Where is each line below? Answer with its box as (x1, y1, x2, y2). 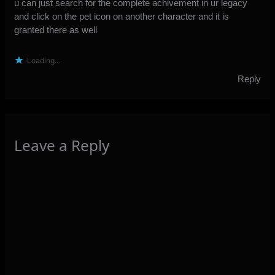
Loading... (27, 55, 61, 65)
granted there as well (14, 25, 98, 36)
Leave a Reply (14, 135, 110, 156)
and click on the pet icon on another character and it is (14, 11, 230, 22)
